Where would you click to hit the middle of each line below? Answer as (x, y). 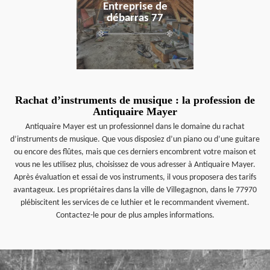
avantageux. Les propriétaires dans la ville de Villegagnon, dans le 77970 (135, 190)
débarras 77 (135, 18)
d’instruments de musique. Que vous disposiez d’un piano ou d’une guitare (135, 140)
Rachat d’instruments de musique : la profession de (135, 100)
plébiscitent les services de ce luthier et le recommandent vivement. (135, 203)
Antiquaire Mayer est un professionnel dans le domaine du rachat (135, 127)
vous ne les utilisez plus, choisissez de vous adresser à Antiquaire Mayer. (135, 165)
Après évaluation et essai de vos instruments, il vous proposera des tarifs (135, 177)
